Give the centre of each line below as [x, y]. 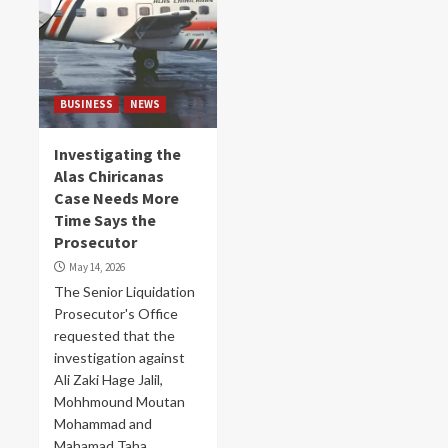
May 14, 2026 [97, 267]
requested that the [114, 335]
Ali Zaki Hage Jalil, [108, 379]
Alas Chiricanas [109, 176]
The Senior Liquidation [124, 291]
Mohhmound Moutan [119, 401]
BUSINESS [86, 104]
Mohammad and [103, 423]
